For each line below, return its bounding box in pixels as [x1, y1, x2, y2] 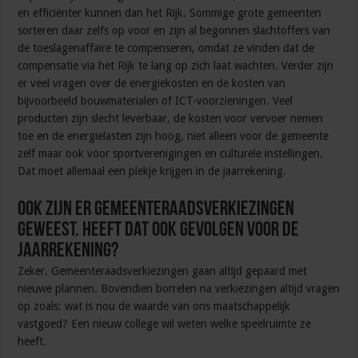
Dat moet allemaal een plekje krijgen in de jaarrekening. [18, 165, 287, 178]
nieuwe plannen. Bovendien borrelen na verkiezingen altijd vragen [18, 282, 340, 296]
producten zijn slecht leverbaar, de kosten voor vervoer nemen [18, 112, 324, 125]
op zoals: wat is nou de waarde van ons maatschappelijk [18, 300, 291, 313]
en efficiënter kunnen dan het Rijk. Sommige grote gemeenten [18, 6, 322, 20]
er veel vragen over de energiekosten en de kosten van [18, 77, 286, 90]
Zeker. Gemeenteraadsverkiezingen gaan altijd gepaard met [18, 265, 308, 278]
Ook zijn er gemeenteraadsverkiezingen [18, 199, 295, 221]
